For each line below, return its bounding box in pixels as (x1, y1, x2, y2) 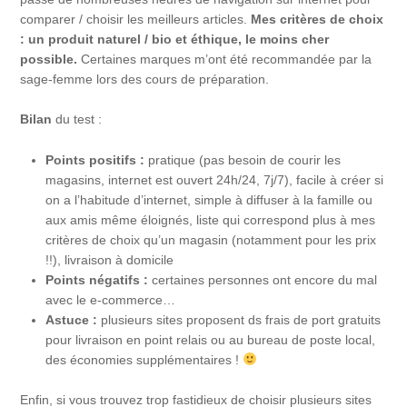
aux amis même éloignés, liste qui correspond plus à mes (45, 212, 376, 227)
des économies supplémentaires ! (45, 352, 243, 367)
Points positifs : (45, 152, 145, 167)
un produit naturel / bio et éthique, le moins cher (28, 32, 330, 46)
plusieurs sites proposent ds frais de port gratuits (97, 312, 382, 327)
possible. (20, 52, 78, 66)
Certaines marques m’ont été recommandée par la (77, 52, 372, 66)
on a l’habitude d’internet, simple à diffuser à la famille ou (45, 192, 373, 207)
